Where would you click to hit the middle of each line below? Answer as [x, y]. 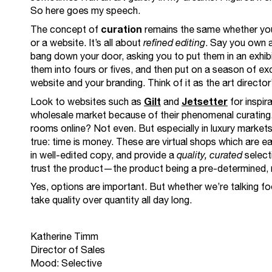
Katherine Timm [64, 237]
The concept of [66, 30]
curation [121, 30]
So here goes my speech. [85, 11]
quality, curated [209, 156]
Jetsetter [205, 102]
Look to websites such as [87, 102]
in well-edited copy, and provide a [104, 156]
